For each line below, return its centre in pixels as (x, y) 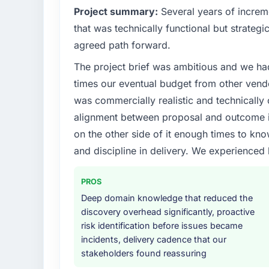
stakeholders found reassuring (144, 253)
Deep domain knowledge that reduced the (167, 198)
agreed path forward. (122, 45)
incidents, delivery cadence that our (153, 240)
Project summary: (116, 12)
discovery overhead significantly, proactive (168, 212)
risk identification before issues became (162, 226)
